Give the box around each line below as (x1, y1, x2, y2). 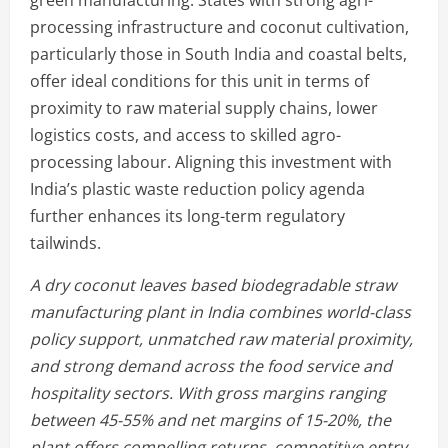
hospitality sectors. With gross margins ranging (30, 381, 386, 404)
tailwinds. (30, 231, 101, 254)
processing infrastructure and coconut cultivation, (30, 15, 409, 38)
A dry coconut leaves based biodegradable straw (30, 273, 396, 296)
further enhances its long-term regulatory (30, 204, 345, 227)
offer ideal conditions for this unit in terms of (30, 69, 369, 92)
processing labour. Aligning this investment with (30, 150, 392, 173)
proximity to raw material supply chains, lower (30, 96, 378, 119)
